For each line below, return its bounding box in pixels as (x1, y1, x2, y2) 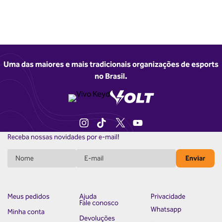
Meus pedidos (7, 192, 50, 201)
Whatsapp (151, 205, 182, 214)
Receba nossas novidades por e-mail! (7, 133, 119, 141)
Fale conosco (79, 199, 118, 207)
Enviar (185, 154, 205, 163)
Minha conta (7, 208, 45, 216)
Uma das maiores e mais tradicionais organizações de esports (3, 59, 219, 69)
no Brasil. (95, 71, 127, 81)
